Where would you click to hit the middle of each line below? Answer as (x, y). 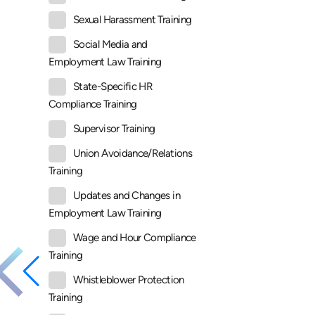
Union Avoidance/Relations (133, 154)
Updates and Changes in (127, 196)
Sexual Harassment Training (133, 20)
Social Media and (110, 45)
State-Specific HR (113, 87)
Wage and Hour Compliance (135, 238)
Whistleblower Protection (129, 280)
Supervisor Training (114, 129)
